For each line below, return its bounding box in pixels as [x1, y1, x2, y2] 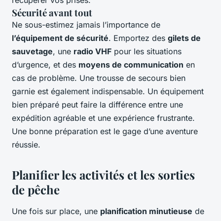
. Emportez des [109, 33, 168, 43]
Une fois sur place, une [12, 206, 100, 217]
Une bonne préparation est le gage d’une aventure [12, 126, 198, 137]
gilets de [168, 33, 201, 43]
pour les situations [111, 46, 182, 57]
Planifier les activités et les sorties [12, 167, 195, 183]
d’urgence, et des [12, 60, 78, 70]
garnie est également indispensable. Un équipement [12, 86, 204, 97]
